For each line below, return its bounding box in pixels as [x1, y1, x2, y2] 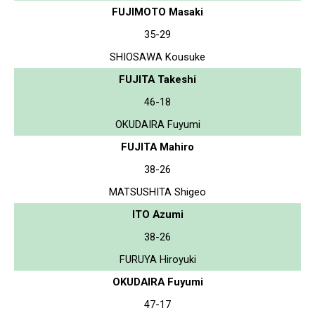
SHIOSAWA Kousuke [110, 50, 205, 63]
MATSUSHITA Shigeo [109, 185, 206, 198]
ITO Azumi [131, 207, 184, 221]
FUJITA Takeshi [119, 72, 196, 86]
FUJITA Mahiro [121, 140, 194, 153]
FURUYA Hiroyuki [119, 252, 196, 266]
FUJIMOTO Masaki [112, 5, 203, 18]
